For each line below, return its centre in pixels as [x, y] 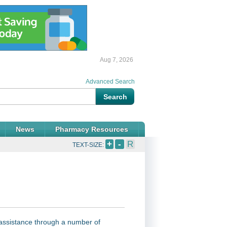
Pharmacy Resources [92, 129]
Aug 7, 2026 [117, 60]
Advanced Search [110, 82]
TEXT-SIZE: [89, 145]
